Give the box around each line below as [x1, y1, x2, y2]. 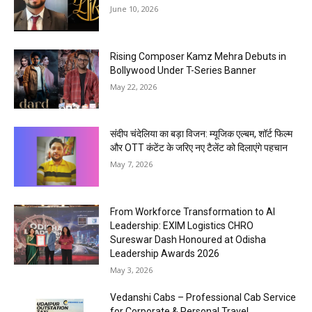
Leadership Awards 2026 [110, 248, 220, 260]
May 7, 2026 [110, 159, 153, 170]
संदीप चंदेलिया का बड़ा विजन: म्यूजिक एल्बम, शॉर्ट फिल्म [110, 128, 293, 140]
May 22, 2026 [110, 81, 157, 92]
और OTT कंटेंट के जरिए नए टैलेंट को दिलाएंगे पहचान [110, 142, 288, 154]
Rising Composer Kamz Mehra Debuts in [110, 50, 287, 62]
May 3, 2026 [110, 265, 153, 276]
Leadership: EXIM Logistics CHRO [110, 220, 254, 232]
